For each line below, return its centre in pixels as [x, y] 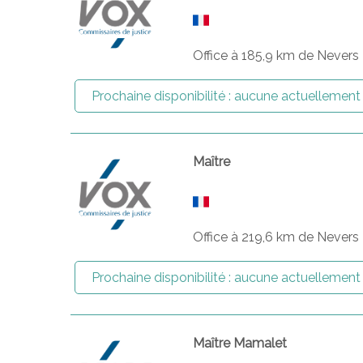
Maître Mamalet [240, 343]
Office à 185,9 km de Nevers [276, 56]
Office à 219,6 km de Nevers [276, 237]
